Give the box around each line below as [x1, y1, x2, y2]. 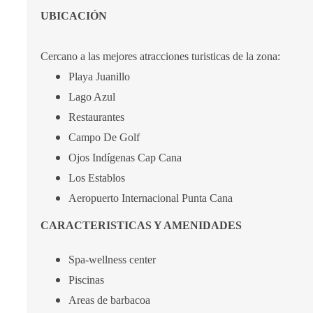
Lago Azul [68, 91, 115, 103]
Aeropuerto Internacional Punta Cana [68, 192, 233, 204]
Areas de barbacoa [68, 294, 150, 306]
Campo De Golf [68, 131, 140, 143]
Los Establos [68, 172, 125, 184]
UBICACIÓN [41, 10, 110, 22]
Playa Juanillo [68, 71, 130, 82]
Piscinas [68, 274, 104, 286]
